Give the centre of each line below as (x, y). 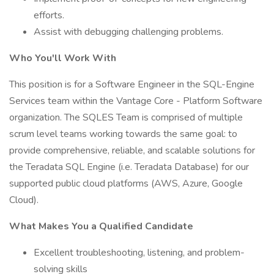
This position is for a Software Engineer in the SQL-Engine (132, 84)
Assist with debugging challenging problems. (128, 32)
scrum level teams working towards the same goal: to (123, 134)
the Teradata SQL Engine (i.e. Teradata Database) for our (129, 167)
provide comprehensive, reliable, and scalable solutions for (132, 150)
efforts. (49, 15)
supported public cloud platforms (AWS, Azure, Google (126, 183)
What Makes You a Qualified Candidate (101, 226)
